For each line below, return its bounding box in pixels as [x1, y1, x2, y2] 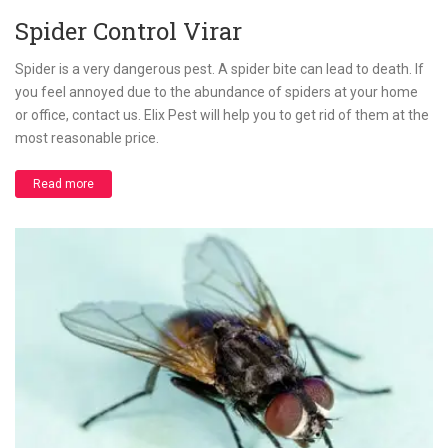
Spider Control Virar [15, 15, 242, 48]
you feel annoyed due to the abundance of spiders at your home [15, 84, 418, 101]
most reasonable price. [15, 130, 159, 147]
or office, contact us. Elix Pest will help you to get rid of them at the [15, 107, 429, 124]
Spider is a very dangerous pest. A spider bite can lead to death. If [15, 61, 424, 78]
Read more [33, 177, 94, 192]
